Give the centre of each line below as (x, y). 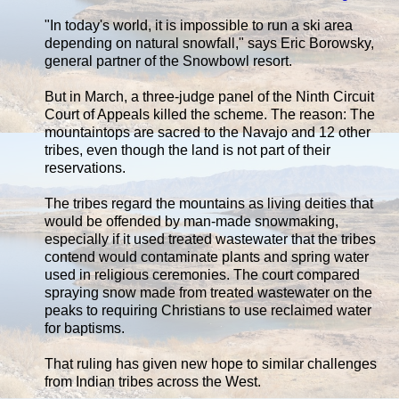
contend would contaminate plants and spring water (207, 256)
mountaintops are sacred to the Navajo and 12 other (208, 132)
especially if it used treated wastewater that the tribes (210, 239)
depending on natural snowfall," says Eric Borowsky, (209, 43)
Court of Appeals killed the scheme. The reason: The (210, 114)
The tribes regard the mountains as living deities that (209, 203)
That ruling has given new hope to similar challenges (211, 363)
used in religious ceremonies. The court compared (202, 274)
